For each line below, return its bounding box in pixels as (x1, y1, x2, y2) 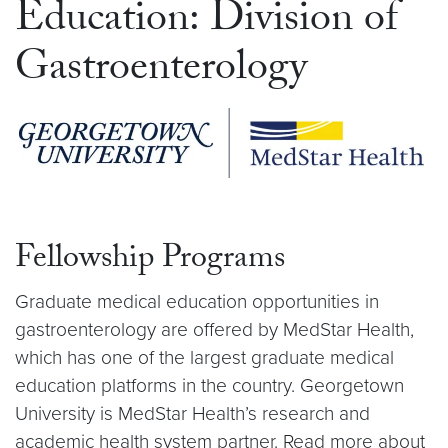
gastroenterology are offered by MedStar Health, (15, 318, 414, 342)
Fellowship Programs (15, 234, 285, 289)
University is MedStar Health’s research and (15, 402, 370, 426)
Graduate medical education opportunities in (15, 290, 379, 314)
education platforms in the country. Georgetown (15, 374, 404, 398)
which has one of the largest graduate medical (15, 346, 394, 370)
